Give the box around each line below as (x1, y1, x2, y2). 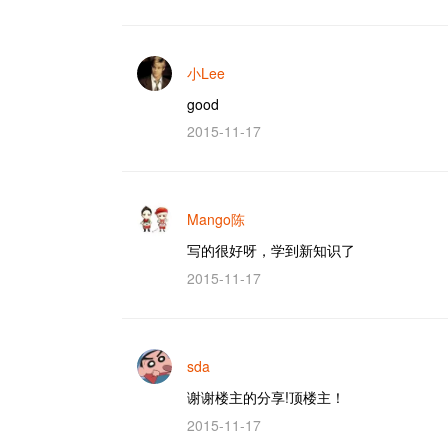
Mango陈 (187, 209, 245, 230)
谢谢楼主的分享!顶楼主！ (187, 387, 345, 408)
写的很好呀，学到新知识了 (187, 240, 355, 261)
